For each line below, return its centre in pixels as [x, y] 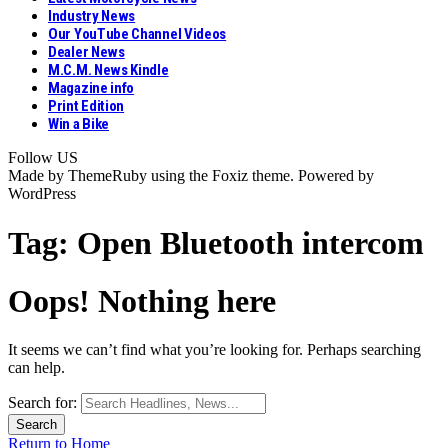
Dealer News [86, 52]
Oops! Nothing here [142, 301]
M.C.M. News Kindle [108, 70]
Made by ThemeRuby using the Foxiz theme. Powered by [191, 176]
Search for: [42, 403]
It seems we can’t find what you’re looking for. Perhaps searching [214, 350]
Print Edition [86, 106]
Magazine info [91, 88]
